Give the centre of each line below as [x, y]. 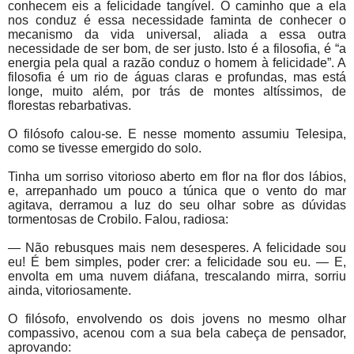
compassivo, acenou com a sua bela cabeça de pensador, [177, 333]
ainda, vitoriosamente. [70, 291]
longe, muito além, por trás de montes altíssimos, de [177, 92]
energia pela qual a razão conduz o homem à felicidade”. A [177, 63]
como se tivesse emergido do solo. [105, 149]
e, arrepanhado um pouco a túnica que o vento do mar [177, 191]
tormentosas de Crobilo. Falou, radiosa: [118, 220]
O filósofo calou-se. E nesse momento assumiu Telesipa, [177, 134]
